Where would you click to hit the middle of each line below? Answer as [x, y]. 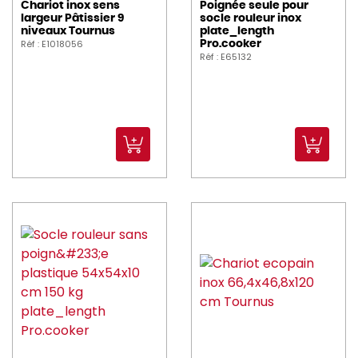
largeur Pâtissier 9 [72, 19]
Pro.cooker [231, 44]
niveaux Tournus [68, 32]
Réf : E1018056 [52, 44]
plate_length [237, 32]
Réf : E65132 [226, 57]
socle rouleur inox [251, 19]
